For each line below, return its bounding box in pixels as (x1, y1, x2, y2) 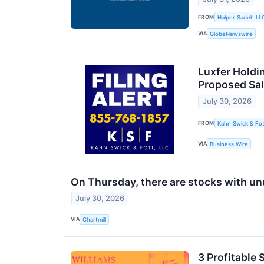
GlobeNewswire (210, 30, 253, 37)
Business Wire (210, 140, 249, 147)
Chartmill (82, 216, 107, 223)
